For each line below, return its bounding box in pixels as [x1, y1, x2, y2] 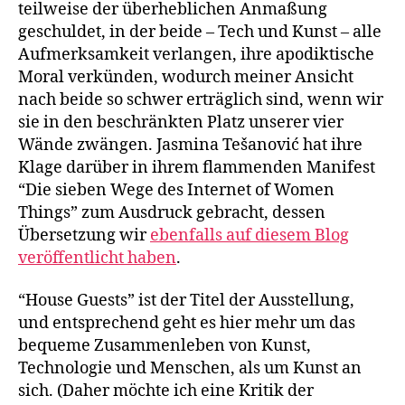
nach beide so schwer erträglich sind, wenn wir [18, 89, 383, 110]
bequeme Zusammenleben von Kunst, [18, 335, 311, 356]
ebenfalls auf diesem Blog [150, 224, 349, 246]
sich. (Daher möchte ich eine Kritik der [18, 381, 314, 401]
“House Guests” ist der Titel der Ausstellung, [18, 290, 354, 311]
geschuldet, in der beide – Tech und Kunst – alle [18, 21, 381, 42]
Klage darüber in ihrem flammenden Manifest [18, 156, 375, 178]
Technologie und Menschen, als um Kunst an [18, 358, 362, 379]
